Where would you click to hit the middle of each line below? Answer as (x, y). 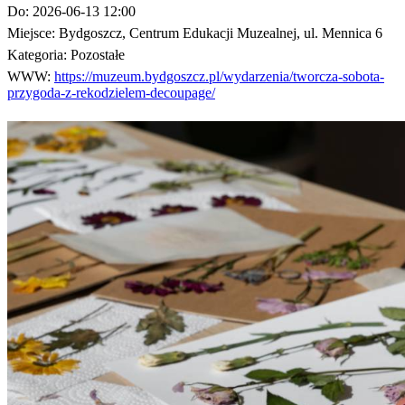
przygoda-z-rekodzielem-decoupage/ (111, 93)
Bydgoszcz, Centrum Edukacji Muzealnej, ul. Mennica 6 (221, 33)
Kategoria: (39, 55)
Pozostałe (98, 55)
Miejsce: (33, 33)
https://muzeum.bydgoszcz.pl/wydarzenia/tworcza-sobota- (219, 77)
